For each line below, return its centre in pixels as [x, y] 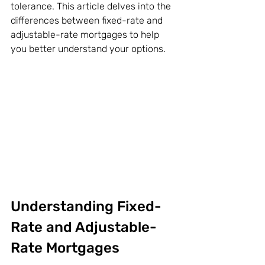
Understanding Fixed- [86, 207]
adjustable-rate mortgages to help [86, 35]
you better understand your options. [88, 49]
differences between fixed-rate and [88, 20]
